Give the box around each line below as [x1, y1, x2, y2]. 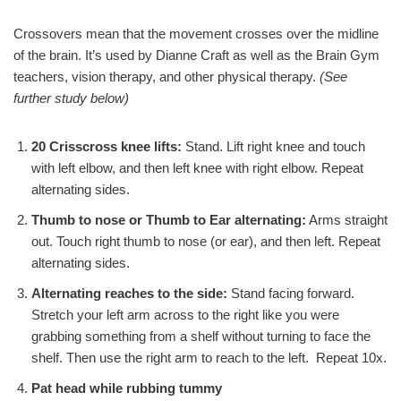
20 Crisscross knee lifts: [31, 139, 182, 155]
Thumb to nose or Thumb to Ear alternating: [31, 212, 306, 228]
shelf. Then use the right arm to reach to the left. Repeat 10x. [31, 350, 387, 366]
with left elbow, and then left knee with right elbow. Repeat [31, 160, 363, 176]
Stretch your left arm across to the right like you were [31, 307, 339, 323]
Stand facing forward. [231, 286, 354, 302]
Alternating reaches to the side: [31, 286, 231, 302]
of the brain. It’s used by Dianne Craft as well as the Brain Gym [13, 47, 380, 64]
